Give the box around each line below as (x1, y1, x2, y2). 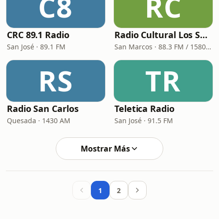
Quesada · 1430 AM (7, 116, 70, 125)
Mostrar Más (80, 143, 130, 154)
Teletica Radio (114, 103, 175, 114)
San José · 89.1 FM (7, 42, 66, 51)
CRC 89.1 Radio (7, 29, 69, 41)
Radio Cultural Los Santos (200, 29, 208, 41)
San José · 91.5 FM (114, 116, 173, 125)
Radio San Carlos (7, 103, 79, 114)
